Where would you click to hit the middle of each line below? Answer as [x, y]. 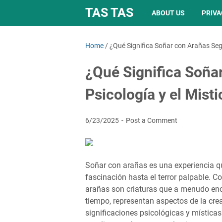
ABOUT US [168, 13]
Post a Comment [152, 120]
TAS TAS [109, 13]
